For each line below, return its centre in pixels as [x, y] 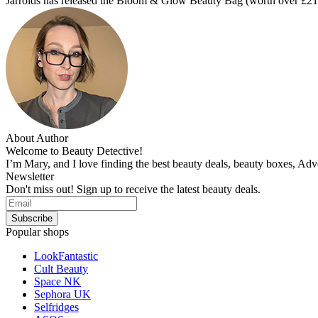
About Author [37, 138]
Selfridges [56, 307]
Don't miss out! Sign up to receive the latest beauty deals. [133, 190]
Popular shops [37, 232]
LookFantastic [66, 256]
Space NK [57, 282]
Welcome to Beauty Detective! [74, 151]
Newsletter [30, 177]
